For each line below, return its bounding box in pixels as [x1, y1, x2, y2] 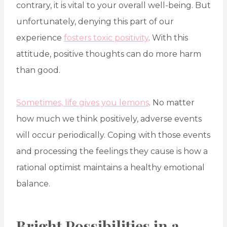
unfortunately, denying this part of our [16, 17, 174, 27]
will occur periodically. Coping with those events [16, 130, 210, 140]
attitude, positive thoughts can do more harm [16, 49, 201, 59]
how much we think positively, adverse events [16, 114, 202, 124]
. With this [148, 33, 188, 43]
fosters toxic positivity [64, 33, 148, 43]
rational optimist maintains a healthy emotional [16, 163, 205, 173]
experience [16, 33, 64, 43]
